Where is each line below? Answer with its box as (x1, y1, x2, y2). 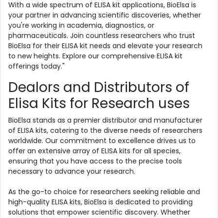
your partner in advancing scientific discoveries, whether (8, 10, 201, 20)
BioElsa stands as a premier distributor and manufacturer (8, 115, 202, 125)
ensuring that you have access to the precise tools (8, 156, 182, 166)
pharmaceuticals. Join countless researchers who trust (8, 30, 195, 40)
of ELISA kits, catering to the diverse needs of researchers (8, 125, 202, 135)
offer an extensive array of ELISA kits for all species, (8, 145, 181, 156)
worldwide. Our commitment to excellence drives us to (8, 135, 196, 145)
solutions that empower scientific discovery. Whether (8, 207, 190, 217)
